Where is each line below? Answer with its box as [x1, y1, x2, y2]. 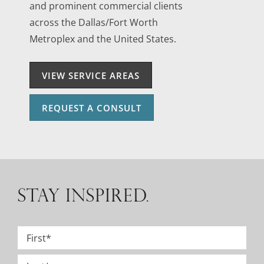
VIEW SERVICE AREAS [41, 70, 140, 82]
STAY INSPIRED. [17, 183, 149, 205]
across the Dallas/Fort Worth [29, 15, 158, 29]
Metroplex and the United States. [29, 32, 176, 45]
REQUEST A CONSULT [41, 102, 141, 114]
